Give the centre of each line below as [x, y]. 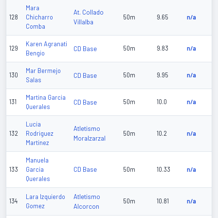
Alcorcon [86, 207]
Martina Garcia [46, 98]
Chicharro [39, 17]
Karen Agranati [46, 44]
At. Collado [89, 12]
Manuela [37, 160]
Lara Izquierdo [45, 197]
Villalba [83, 22]
